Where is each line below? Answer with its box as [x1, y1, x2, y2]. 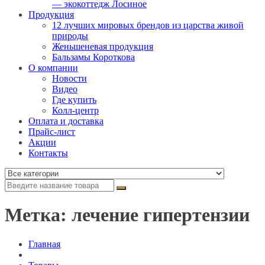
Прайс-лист [28, 127, 75, 137]
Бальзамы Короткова [52, 52, 135, 62]
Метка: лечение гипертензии [5, 204, 250, 226]
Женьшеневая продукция [52, 41, 153, 51]
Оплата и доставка [28, 116, 104, 126]
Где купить [52, 95, 96, 105]
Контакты [28, 148, 68, 158]
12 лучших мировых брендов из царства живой [52, 20, 244, 30]
